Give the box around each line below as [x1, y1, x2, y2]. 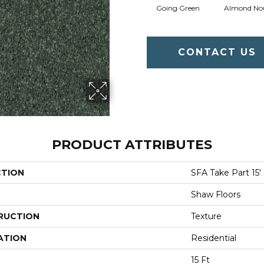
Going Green [156, 4, 200, 12]
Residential [191, 233, 236, 243]
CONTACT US [178, 47, 257, 58]
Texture [191, 211, 222, 222]
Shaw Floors [191, 189, 240, 200]
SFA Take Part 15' [191, 167, 261, 178]
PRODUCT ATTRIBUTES [52, 137, 212, 153]
